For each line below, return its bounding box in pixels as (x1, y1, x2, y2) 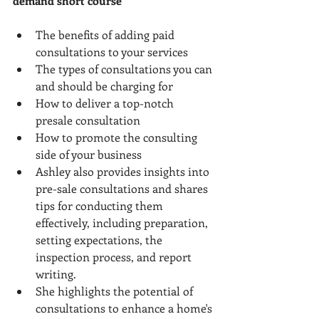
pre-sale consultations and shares (36, 180, 211, 196)
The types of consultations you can (36, 61, 215, 76)
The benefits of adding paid (36, 26, 177, 42)
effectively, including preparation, (36, 214, 211, 230)
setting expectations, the (36, 231, 165, 247)
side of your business (36, 146, 142, 162)
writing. (36, 266, 76, 281)
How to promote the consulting (36, 129, 200, 145)
